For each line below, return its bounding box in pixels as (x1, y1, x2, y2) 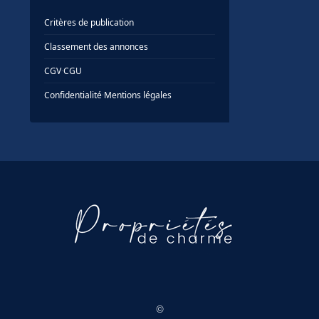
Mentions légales (104, 89, 172, 102)
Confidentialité (44, 89, 102, 102)
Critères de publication (44, 16, 134, 29)
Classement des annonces (44, 41, 148, 53)
